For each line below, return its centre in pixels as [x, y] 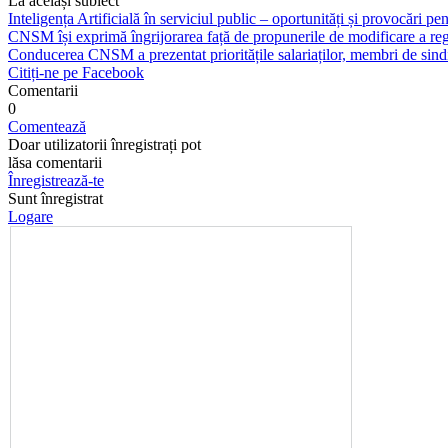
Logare [30, 216]
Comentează [47, 126]
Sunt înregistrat [55, 198]
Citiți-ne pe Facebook [76, 72]
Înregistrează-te [56, 180]
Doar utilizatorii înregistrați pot [104, 144]
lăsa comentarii [55, 162]
